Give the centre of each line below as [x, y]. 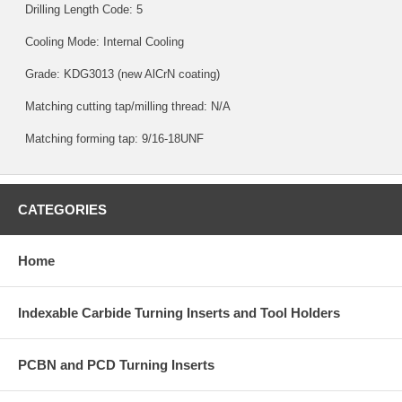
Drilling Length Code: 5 [80, 9]
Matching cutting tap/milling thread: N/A [124, 106]
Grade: [41, 74]
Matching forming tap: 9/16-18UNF [111, 138]
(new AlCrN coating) [167, 74]
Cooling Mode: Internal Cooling [101, 41]
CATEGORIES [62, 209]
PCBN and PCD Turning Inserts [116, 364]
